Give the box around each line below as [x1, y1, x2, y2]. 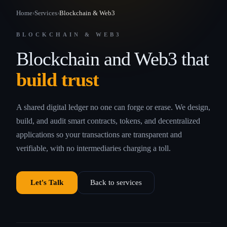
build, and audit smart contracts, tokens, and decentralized [16, 117, 200, 125]
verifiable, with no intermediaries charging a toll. [16, 144, 171, 153]
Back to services [90, 178, 142, 186]
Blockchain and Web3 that [16, 48, 209, 69]
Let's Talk [30, 178, 63, 186]
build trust [16, 69, 99, 90]
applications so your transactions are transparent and [16, 130, 182, 139]
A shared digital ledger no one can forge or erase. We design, [16, 103, 210, 111]
